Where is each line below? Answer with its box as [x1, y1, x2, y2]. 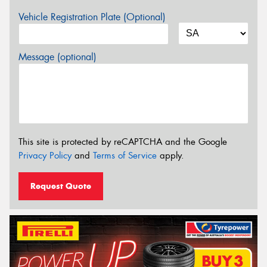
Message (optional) [18, 50, 97, 63]
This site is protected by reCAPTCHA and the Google [18, 135, 227, 148]
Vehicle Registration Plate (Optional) [18, 10, 166, 23]
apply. [157, 149, 184, 162]
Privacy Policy [18, 149, 72, 162]
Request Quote [30, 181, 91, 192]
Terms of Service [93, 149, 157, 162]
